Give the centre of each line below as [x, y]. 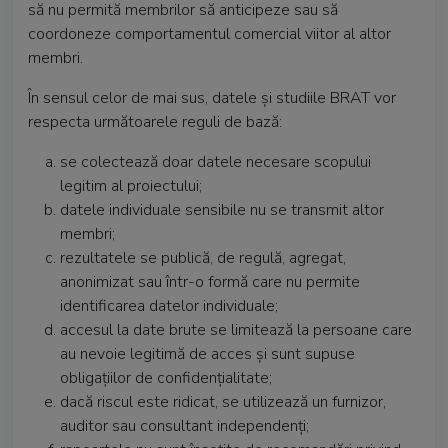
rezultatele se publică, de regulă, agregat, [203, 258]
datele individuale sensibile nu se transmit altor [222, 210]
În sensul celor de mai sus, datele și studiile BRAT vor [212, 98]
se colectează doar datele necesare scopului [215, 162]
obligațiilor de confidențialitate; [166, 378]
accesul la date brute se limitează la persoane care [236, 330]
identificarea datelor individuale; [169, 306]
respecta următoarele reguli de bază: [155, 122]
